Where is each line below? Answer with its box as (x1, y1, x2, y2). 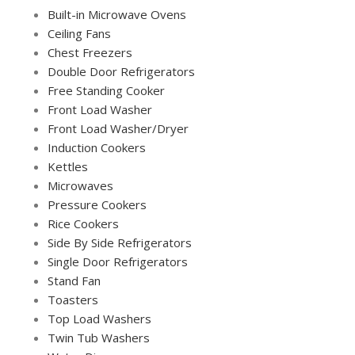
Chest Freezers (48, 44, 132, 60)
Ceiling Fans (48, 25, 111, 41)
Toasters (48, 291, 98, 307)
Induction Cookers (48, 139, 146, 155)
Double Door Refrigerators (48, 63, 195, 79)
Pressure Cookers (48, 196, 147, 212)
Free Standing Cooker (48, 82, 165, 98)
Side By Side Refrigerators (48, 234, 192, 250)
